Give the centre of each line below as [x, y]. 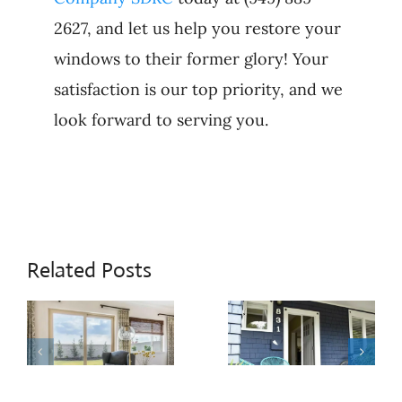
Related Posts [89, 271]
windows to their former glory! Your [191, 59]
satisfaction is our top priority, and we [198, 90]
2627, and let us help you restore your [197, 29]
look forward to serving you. [161, 120]
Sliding [301, 381]
